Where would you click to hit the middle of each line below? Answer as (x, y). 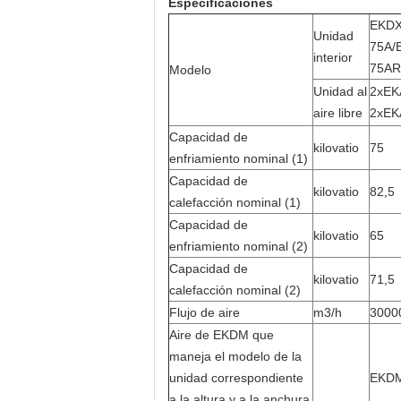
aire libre (338, 113)
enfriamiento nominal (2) (239, 246)
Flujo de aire (205, 312)
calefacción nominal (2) (235, 290)
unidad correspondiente (236, 378)
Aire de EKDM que (222, 335)
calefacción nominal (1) (235, 202)
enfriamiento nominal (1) (239, 158)
